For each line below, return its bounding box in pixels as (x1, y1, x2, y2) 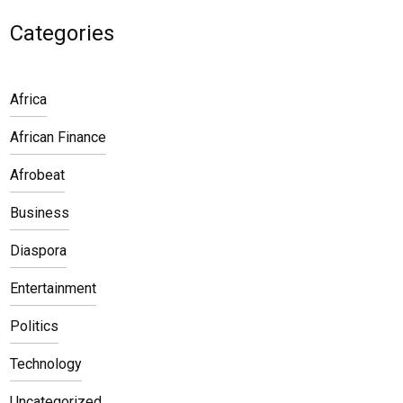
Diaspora (10, 242, 67, 259)
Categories (10, 21, 114, 46)
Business (10, 204, 69, 221)
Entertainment (10, 280, 96, 297)
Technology (10, 355, 82, 372)
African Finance (10, 129, 106, 146)
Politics (10, 318, 58, 335)
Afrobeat (10, 166, 65, 184)
